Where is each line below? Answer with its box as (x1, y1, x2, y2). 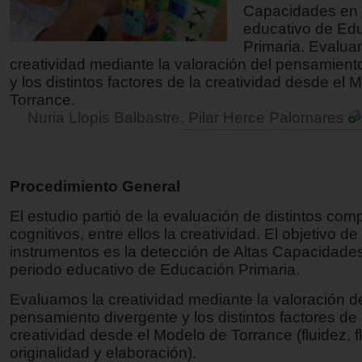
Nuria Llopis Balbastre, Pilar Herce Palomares (27, 108, 348, 126)
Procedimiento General (10, 177, 180, 195)
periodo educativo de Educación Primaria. (10, 260, 300, 278)
